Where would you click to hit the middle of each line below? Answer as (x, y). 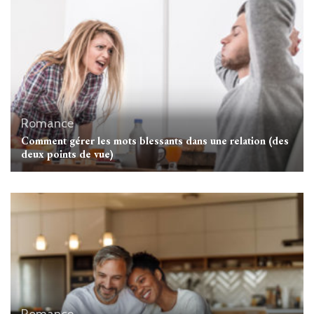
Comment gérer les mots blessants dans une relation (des (155, 140)
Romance (47, 123)
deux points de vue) (67, 153)
